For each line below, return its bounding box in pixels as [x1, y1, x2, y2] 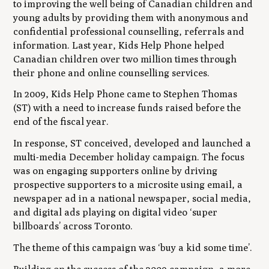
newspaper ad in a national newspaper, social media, [13, 193, 252, 205]
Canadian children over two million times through [13, 53, 237, 65]
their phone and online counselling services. [13, 67, 210, 79]
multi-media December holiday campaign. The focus [13, 151, 245, 163]
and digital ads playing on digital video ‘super [13, 207, 218, 219]
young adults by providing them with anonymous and [13, 11, 249, 23]
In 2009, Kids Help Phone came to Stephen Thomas [13, 88, 238, 100]
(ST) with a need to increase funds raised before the [13, 102, 241, 114]
